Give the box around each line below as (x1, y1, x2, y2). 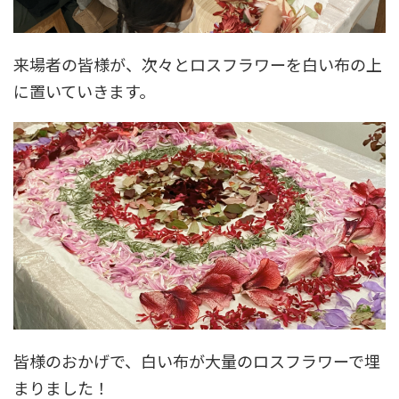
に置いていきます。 (13, 79, 155, 103)
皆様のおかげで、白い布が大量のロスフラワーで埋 (13, 348, 380, 372)
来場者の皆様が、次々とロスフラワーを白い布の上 (13, 53, 382, 77)
